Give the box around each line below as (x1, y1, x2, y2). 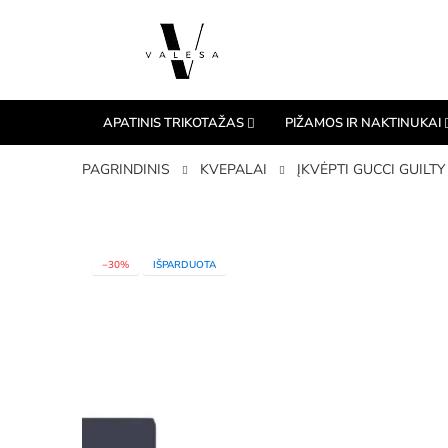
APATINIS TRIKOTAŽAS (103, 113, 244, 132)
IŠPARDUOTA (153, 257, 216, 272)
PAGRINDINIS (82, 159, 170, 179)
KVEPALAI (200, 159, 267, 179)
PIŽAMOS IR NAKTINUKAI (285, 113, 441, 132)
